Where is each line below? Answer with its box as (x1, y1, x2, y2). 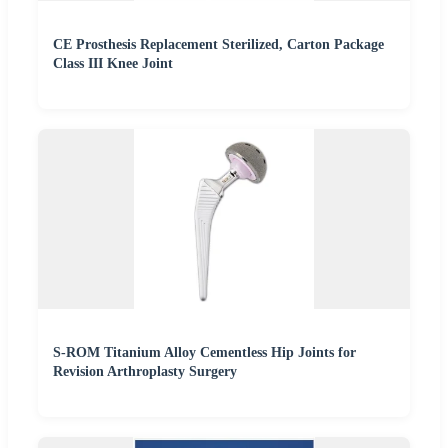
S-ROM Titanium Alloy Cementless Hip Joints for (53, 345, 356, 360)
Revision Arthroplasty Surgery (53, 364, 237, 379)
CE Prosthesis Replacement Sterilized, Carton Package (53, 37, 384, 52)
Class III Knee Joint (53, 56, 173, 71)
